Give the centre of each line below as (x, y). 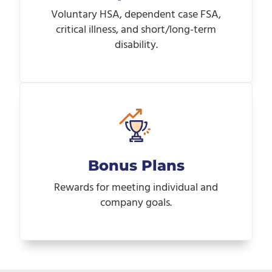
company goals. (136, 203)
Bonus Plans (136, 166)
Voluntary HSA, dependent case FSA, (136, 15)
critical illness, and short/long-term (136, 30)
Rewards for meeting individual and (136, 188)
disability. (136, 45)
